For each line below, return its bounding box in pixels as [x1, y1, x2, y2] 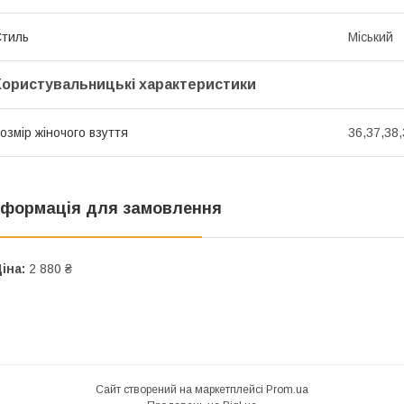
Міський [348, 29, 393, 44]
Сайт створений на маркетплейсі [96, 382, 266, 396]
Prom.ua [266, 382, 308, 396]
